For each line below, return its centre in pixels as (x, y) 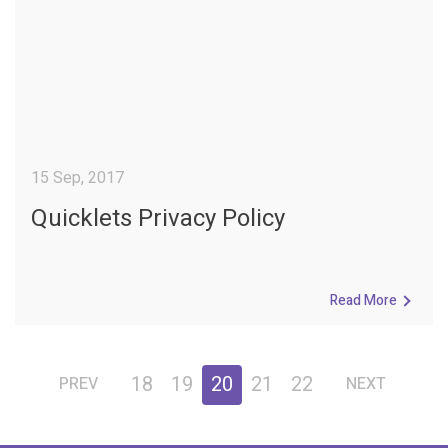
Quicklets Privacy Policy (158, 218)
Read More (363, 300)
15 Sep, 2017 (77, 177)
